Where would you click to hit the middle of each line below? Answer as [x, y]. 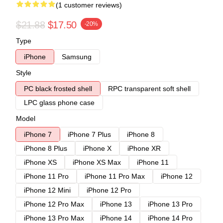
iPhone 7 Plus [89, 134]
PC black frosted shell [58, 88]
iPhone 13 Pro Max [54, 218]
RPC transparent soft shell [149, 88]
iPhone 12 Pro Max [54, 204]
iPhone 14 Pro [170, 218]
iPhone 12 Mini [47, 190]
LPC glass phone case [59, 102]
